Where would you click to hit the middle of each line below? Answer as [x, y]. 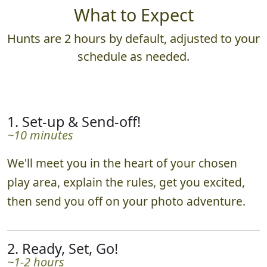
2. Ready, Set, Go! [63, 248]
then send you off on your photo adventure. [126, 201]
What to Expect [133, 14]
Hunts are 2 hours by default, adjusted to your [133, 38]
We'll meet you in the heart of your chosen [122, 163]
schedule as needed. [133, 56]
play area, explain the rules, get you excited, [126, 182]
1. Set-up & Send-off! [74, 121]
